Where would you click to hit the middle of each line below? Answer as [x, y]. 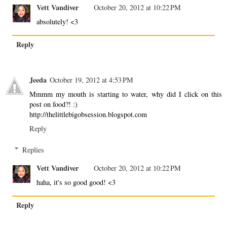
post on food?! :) [53, 104]
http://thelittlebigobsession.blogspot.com [88, 115]
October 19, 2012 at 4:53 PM [91, 80]
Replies [33, 149]
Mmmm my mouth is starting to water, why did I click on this [126, 94]
